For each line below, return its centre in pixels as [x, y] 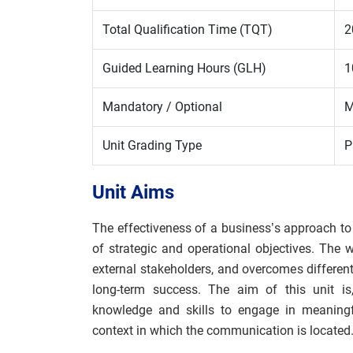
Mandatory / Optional [162, 107]
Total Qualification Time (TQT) [188, 30]
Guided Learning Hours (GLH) [184, 68]
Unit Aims [133, 192]
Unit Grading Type [152, 145]
